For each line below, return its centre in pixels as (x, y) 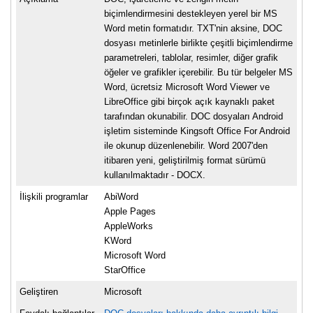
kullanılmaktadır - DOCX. (155, 175)
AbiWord (121, 197)
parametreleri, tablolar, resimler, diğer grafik (191, 58)
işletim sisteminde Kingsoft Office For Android (197, 131)
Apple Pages (130, 212)
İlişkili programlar (54, 197)
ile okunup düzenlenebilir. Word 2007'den (186, 146)
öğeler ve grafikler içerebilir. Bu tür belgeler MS (198, 73)
